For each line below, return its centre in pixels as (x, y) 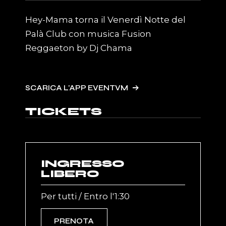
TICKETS (64, 112)
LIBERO (70, 174)
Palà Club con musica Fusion (89, 34)
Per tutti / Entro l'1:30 (86, 196)
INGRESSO (83, 164)
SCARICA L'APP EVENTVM (77, 88)
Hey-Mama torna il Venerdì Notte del (106, 20)
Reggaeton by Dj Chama (79, 48)
